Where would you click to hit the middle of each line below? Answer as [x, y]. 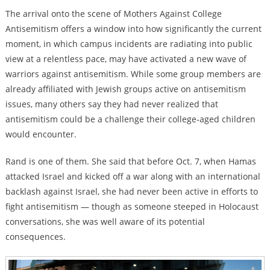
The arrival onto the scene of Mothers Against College [113, 14]
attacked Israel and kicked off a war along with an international [133, 177]
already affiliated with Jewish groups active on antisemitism [125, 89]
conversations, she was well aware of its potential [105, 222]
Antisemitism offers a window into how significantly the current [133, 29]
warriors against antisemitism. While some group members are [133, 74]
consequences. [35, 237]
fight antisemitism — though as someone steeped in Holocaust [132, 207]
